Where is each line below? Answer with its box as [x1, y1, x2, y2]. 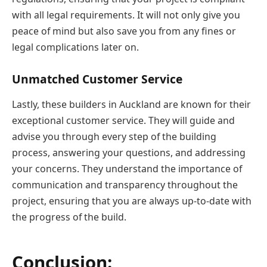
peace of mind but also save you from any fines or [12, 24, 236, 38]
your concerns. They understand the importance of [12, 162, 242, 175]
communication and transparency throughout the [12, 178, 238, 191]
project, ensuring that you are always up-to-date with [12, 194, 252, 207]
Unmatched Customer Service [12, 71, 182, 88]
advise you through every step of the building [12, 129, 216, 143]
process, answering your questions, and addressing [12, 145, 246, 159]
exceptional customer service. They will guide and [12, 113, 235, 127]
